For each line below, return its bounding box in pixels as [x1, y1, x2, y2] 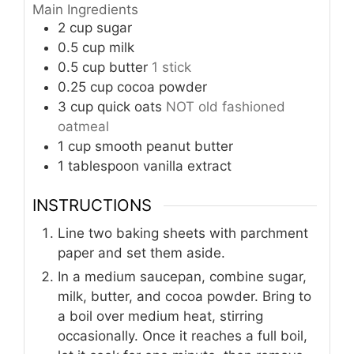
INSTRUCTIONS [32, 195, 152, 216]
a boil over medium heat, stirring [58, 308, 263, 325]
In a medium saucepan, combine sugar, [58, 269, 307, 285]
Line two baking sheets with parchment [58, 225, 308, 242]
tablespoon [68, 157, 139, 174]
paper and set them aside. [58, 245, 225, 262]
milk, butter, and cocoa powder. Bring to [58, 288, 311, 305]
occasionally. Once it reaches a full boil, [58, 328, 307, 345]
